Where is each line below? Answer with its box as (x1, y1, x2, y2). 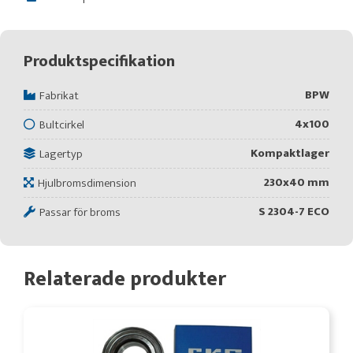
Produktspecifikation (24, 48, 175, 75)
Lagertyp (39, 144, 83, 164)
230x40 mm (264, 173, 329, 192)
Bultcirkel (39, 115, 84, 135)
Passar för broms (39, 203, 121, 222)
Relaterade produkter (24, 262, 226, 296)
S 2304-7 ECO (258, 202, 329, 221)
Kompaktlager (251, 143, 329, 163)
